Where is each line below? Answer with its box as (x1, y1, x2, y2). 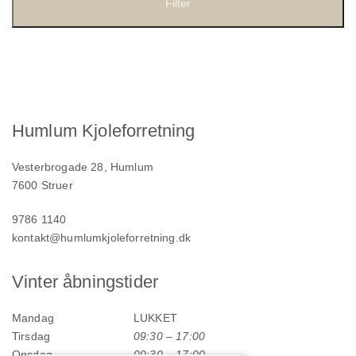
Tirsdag (12, 330, 51, 343)
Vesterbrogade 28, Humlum (12, 161, 153, 174)
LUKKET (133, 311, 177, 325)
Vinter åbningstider (12, 272, 159, 292)
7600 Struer (12, 179, 73, 192)
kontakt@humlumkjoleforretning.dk (12, 231, 192, 245)
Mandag (12, 311, 54, 325)
